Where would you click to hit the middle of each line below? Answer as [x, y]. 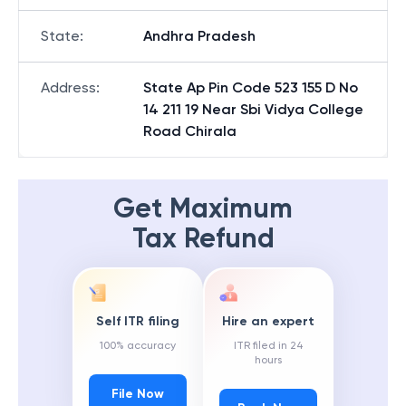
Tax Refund [203, 238]
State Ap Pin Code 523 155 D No [251, 87]
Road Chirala [190, 131]
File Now [138, 394]
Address [68, 87]
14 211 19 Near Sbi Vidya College [253, 109]
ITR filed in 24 [268, 346]
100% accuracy [138, 346]
